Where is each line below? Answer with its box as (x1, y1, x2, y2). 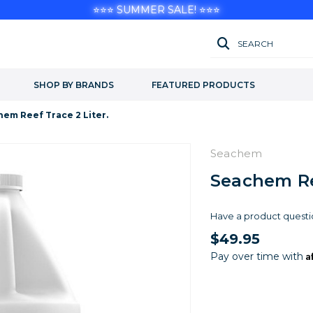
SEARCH (238, 38, 273, 49)
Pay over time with (210, 250, 306, 263)
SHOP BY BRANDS (34, 80, 114, 90)
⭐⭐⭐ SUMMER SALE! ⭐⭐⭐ (93, 3, 220, 16)
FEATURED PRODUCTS (152, 80, 255, 90)
